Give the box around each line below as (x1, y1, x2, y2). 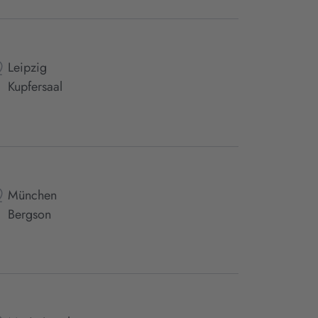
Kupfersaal (7, 77, 62, 97)
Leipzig (7, 58, 47, 77)
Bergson (7, 204, 51, 224)
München (7, 185, 57, 204)
